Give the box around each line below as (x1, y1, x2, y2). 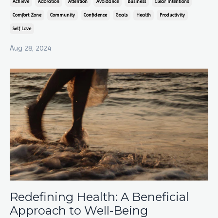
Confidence (84, 12, 107, 18)
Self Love (13, 26, 31, 32)
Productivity (160, 12, 185, 18)
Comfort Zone (13, 12, 41, 18)
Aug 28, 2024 (10, 43, 51, 53)
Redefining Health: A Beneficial (10, 189, 189, 204)
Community (50, 12, 75, 18)
